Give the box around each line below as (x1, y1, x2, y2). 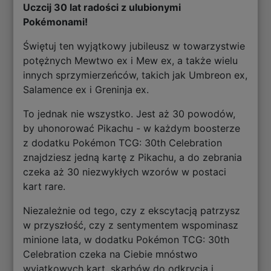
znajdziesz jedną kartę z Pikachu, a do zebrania (23, 151, 243, 164)
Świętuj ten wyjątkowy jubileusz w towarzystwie (23, 40, 246, 53)
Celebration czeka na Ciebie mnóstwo (23, 248, 198, 261)
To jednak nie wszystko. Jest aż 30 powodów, (23, 108, 236, 120)
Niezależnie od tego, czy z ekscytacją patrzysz (23, 204, 241, 217)
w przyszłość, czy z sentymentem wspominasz (23, 219, 239, 232)
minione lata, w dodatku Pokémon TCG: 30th (23, 233, 230, 246)
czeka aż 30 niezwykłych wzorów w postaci (23, 166, 227, 178)
